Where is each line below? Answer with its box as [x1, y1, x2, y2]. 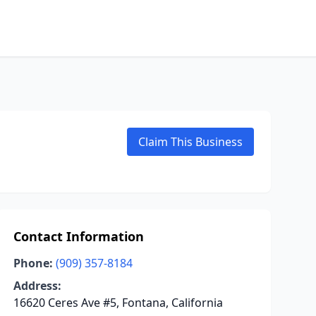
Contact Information [13, 228, 144, 245]
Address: [13, 278, 61, 293]
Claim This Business [138, 134, 243, 150]
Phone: [13, 255, 53, 271]
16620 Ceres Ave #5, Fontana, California [13, 295, 223, 310]
